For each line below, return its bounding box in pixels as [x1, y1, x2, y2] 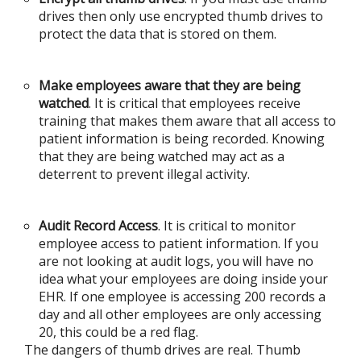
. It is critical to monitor [158, 217, 296, 234]
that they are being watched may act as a [39, 147, 284, 165]
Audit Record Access [39, 217, 158, 234]
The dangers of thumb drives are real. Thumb [24, 341, 301, 359]
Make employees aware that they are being [39, 77, 301, 94]
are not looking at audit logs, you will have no [39, 252, 313, 270]
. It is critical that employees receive [89, 94, 301, 112]
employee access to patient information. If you [39, 234, 318, 252]
